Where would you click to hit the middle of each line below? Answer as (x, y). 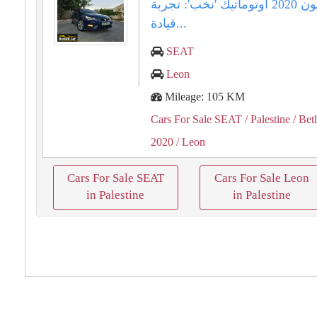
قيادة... (182, 23)
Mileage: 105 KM (204, 97)
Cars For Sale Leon (261, 178)
